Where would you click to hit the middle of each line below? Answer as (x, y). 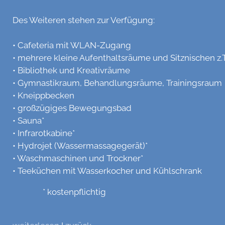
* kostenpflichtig (59, 192)
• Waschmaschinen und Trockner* (78, 158)
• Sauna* (28, 120)
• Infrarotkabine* (44, 133)
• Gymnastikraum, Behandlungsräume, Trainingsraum (117, 83)
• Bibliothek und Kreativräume (71, 70)
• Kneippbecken (43, 95)
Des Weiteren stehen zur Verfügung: (84, 20)
